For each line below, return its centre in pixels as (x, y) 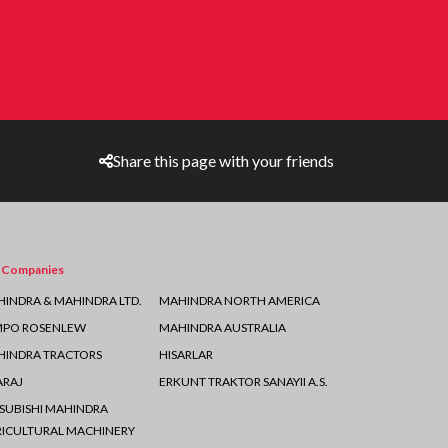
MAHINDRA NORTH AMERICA (239, 300)
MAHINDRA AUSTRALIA (222, 327)
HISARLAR (185, 354)
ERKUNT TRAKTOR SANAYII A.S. (243, 381)
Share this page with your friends (223, 160)
